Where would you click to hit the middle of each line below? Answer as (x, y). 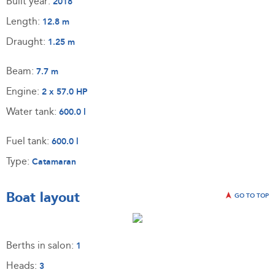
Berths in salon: (41, 246)
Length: (24, 21)
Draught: (27, 42)
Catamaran (54, 162)
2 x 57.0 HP (65, 92)
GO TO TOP (251, 196)
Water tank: (33, 112)
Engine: (24, 91)
